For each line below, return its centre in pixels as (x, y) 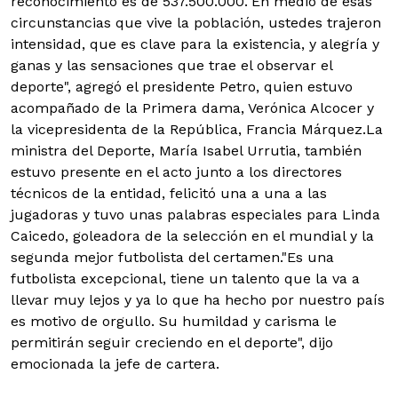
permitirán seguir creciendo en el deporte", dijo (172, 342)
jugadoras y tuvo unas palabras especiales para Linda (195, 214)
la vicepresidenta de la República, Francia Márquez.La (197, 129)
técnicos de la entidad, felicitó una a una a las (169, 193)
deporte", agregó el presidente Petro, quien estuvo (182, 86)
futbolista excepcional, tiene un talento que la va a (185, 278)
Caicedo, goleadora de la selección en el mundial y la (192, 235)
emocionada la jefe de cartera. (115, 363)
